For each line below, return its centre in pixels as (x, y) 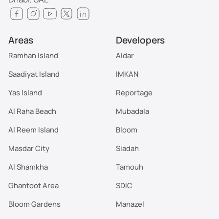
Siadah (127, 148)
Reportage (134, 92)
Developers (140, 40)
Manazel (130, 204)
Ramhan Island (33, 55)
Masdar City (29, 148)
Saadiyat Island (34, 74)
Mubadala (132, 111)
